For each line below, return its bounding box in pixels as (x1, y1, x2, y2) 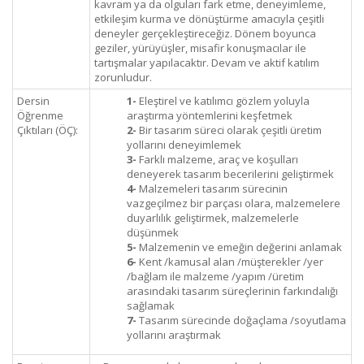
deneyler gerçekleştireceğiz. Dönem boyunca (94, 26, 316, 41)
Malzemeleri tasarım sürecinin (136, 181, 288, 196)
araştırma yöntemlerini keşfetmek (127, 108, 292, 123)
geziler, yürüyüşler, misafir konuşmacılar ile (94, 41, 306, 55)
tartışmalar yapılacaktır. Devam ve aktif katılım (94, 55, 319, 70)
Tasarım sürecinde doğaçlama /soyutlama (136, 313, 346, 327)
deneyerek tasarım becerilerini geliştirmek (127, 167, 334, 181)
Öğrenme (17, 108, 63, 123)
